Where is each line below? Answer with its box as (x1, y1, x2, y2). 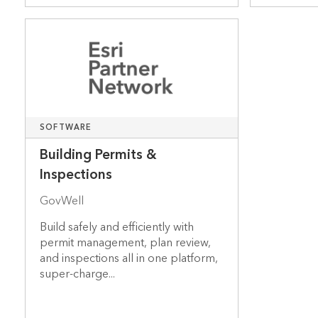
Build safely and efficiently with (39, 217, 194, 238)
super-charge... (39, 264, 115, 285)
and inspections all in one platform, (39, 248, 218, 269)
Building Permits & (39, 143, 157, 168)
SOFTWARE (39, 121, 92, 135)
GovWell (39, 191, 84, 212)
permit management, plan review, (39, 233, 211, 253)
